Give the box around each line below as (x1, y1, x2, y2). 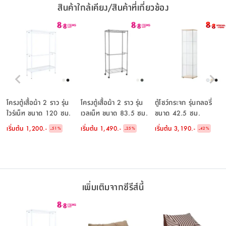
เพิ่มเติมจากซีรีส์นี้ (82, 180, 144, 194)
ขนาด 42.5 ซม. (155, 107, 200, 119)
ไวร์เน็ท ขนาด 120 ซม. (7, 107, 71, 119)
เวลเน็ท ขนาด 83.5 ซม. (81, 107, 148, 119)
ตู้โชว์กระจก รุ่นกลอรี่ (155, 96, 212, 108)
